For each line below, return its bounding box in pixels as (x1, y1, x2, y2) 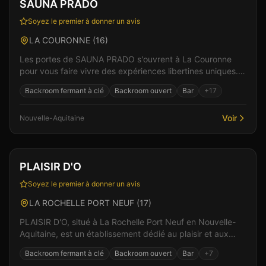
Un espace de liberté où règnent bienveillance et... (20, 78, 215, 88)
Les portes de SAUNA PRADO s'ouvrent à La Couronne (20, 54, 232, 64)
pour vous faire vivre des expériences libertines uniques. (20, 66, 238, 76)
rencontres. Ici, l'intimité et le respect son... (66, 240, 185, 251)
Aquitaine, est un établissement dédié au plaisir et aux (20, 229, 229, 239)
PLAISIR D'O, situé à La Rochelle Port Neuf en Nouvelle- (20, 217, 236, 227)
